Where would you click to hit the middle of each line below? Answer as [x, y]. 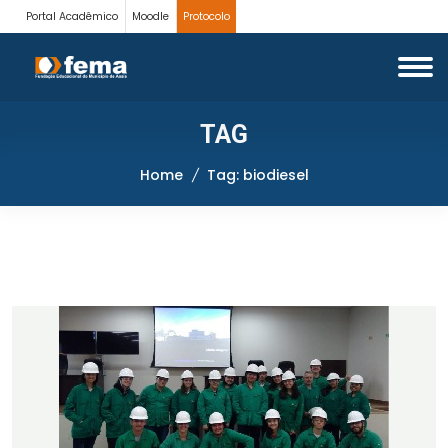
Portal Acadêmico [72, 16]
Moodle [151, 16]
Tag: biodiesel [257, 175]
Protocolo [206, 16]
